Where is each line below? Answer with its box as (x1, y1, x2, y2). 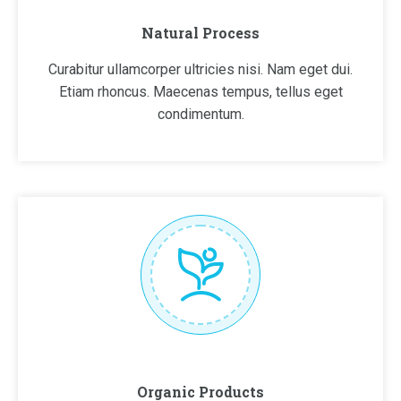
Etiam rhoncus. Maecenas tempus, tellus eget (58, 83, 343, 100)
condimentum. (157, 106, 244, 123)
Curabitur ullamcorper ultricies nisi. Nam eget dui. (48, 61, 353, 78)
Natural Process (141, 23, 260, 42)
